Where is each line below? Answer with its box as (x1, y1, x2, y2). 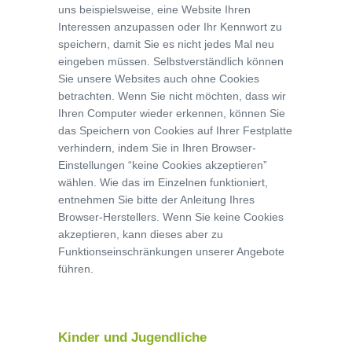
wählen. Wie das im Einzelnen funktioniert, (58, 176, 268, 189)
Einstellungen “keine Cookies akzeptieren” (58, 159, 267, 171)
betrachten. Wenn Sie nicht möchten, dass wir (58, 90, 286, 102)
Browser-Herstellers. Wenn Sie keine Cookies (58, 211, 284, 223)
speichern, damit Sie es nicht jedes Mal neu (58, 38, 274, 50)
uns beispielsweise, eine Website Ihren (58, 3, 251, 16)
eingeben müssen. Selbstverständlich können (58, 55, 284, 68)
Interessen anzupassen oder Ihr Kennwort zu (58, 20, 282, 33)
